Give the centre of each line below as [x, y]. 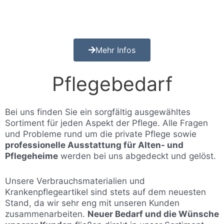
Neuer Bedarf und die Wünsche [153, 214]
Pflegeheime [31, 156]
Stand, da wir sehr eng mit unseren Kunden [92, 203]
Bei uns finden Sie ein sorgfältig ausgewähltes [98, 112]
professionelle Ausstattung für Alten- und [94, 145]
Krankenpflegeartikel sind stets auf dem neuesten [105, 192]
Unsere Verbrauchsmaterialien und [75, 181]
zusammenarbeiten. [46, 214]
